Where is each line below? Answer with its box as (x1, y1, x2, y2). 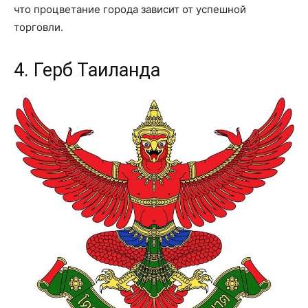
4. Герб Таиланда (14, 58, 160, 81)
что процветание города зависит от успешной (14, 2, 246, 16)
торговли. (14, 20, 63, 34)
